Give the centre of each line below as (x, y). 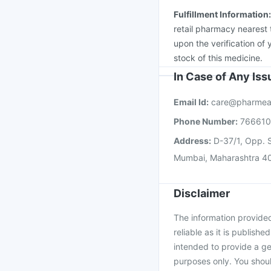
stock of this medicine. (218, 58)
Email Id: (191, 102)
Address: (192, 141)
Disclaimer (202, 193)
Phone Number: (206, 121)
